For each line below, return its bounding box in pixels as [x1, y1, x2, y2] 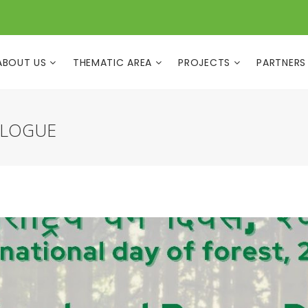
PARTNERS [256, 56, 306, 69]
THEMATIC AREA [72, 56, 155, 69]
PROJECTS [178, 56, 234, 69]
